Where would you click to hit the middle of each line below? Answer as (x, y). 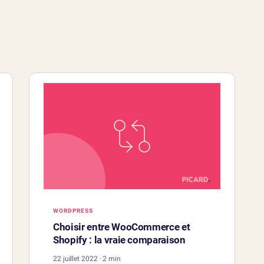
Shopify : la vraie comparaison (119, 240)
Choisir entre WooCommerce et (121, 227)
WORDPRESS (73, 211)
